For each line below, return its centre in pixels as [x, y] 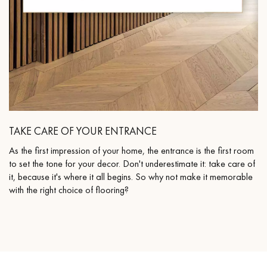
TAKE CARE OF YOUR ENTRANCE [83, 131]
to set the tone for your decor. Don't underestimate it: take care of [132, 164]
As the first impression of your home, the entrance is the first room [131, 151]
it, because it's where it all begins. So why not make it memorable [131, 177]
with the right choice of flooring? [69, 190]
